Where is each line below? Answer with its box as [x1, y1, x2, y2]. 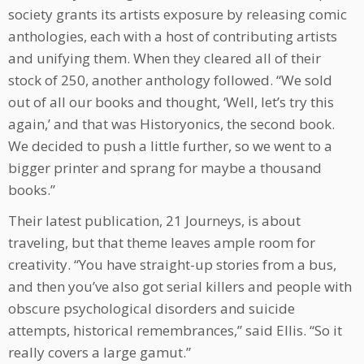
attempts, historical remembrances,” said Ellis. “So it [8, 321, 342, 340]
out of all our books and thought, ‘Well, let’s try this [8, 93, 334, 112]
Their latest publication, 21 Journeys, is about [8, 211, 301, 231]
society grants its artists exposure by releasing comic [8, 5, 347, 24]
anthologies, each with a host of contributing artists [8, 27, 337, 46]
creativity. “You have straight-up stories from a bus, [8, 255, 336, 275]
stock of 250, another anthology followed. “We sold [8, 71, 332, 90]
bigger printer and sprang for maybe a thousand [8, 158, 322, 178]
